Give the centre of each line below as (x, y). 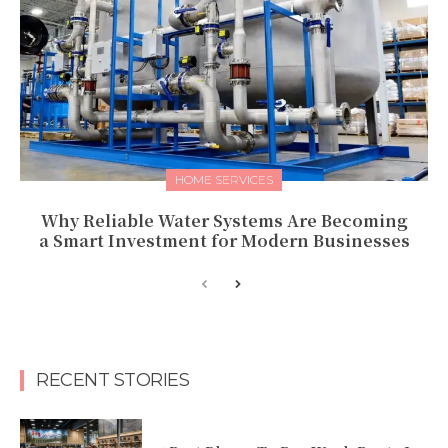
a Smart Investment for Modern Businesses (224, 241)
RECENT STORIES (112, 380)
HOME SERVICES (224, 180)
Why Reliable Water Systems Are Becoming (224, 221)
